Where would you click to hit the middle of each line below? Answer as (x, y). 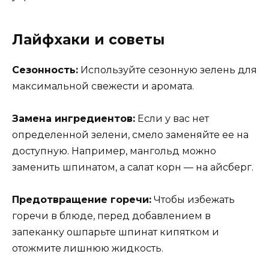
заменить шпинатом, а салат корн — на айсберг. (133, 168)
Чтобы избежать (193, 200)
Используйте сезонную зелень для (168, 70)
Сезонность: (45, 70)
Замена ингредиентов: (74, 119)
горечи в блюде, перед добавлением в (111, 216)
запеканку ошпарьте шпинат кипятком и (116, 232)
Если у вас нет (172, 119)
